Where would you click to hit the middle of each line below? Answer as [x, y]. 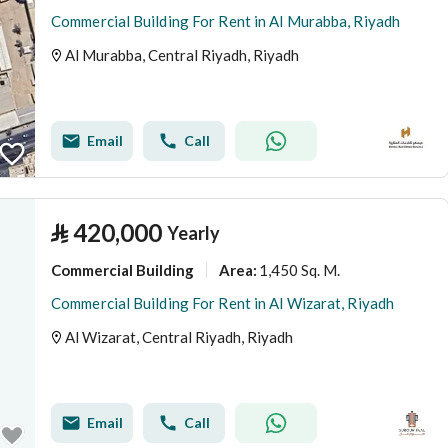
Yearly [193, 233]
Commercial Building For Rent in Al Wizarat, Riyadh [222, 303]
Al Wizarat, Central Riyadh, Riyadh [179, 337]
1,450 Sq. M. [299, 269]
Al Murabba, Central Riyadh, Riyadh [182, 55]
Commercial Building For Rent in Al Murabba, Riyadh [225, 21]
